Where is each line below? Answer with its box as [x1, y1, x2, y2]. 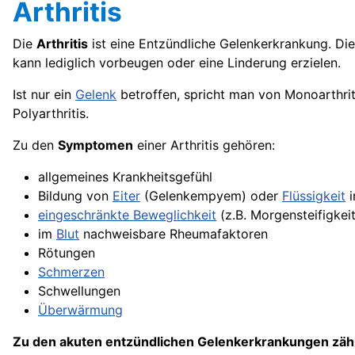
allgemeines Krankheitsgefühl [38, 169, 212, 185]
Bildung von [38, 188, 113, 204]
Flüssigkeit [282, 188, 345, 204]
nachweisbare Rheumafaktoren [79, 226, 268, 242]
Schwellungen [38, 283, 120, 299]
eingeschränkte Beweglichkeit [38, 207, 216, 223]
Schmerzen [38, 264, 105, 280]
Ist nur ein [13, 86, 75, 102]
